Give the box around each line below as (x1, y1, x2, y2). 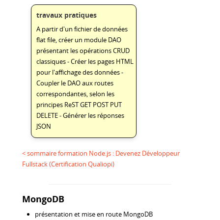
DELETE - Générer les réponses (36, 110, 125, 120)
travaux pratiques (36, 10, 97, 20)
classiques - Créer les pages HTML (36, 56, 134, 66)
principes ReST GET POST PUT (36, 100, 122, 109)
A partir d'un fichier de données (36, 24, 128, 33)
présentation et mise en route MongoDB (35, 210, 153, 219)
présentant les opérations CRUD (36, 46, 130, 55)
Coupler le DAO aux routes (36, 78, 114, 87)
